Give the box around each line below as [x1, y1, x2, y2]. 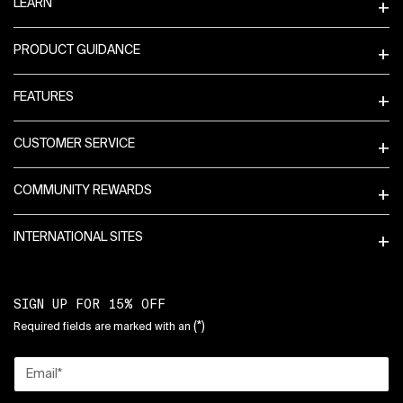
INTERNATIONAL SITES [13, 231, 143, 245]
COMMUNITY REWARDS [13, 184, 152, 198]
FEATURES [13, 91, 74, 104]
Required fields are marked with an [13, 322, 193, 334]
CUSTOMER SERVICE [13, 138, 135, 151]
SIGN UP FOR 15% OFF [13, 296, 166, 313]
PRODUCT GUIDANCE [13, 44, 140, 58]
